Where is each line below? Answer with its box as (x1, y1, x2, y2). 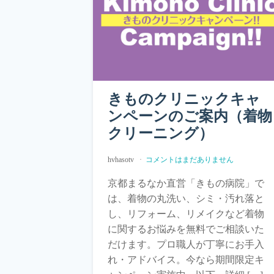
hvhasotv (108, 155, 136, 164)
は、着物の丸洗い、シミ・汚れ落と (108, 193, 264, 204)
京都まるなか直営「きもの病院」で (108, 177, 264, 188)
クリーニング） (108, 125, 213, 141)
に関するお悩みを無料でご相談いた (108, 223, 264, 234)
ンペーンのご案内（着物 (108, 108, 272, 124)
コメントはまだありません (146, 155, 234, 164)
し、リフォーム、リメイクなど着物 (108, 208, 264, 219)
